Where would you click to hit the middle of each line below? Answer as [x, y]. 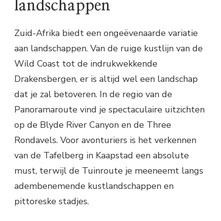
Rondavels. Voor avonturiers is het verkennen [105, 140]
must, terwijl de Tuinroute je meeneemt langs [109, 171]
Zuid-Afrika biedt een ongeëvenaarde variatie [106, 33]
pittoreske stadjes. [52, 202]
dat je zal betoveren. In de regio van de [93, 94]
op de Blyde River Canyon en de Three [93, 125]
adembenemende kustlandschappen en [94, 186]
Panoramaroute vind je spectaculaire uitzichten [110, 110]
